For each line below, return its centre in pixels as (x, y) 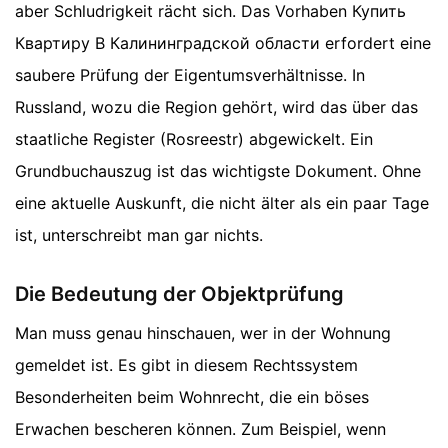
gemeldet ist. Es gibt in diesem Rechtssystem (186, 364)
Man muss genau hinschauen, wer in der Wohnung (203, 332)
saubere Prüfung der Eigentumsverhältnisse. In (190, 74)
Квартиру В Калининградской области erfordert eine (223, 42)
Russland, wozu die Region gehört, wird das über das (216, 106)
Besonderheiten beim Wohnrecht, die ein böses (192, 396)
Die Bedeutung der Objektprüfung (179, 293)
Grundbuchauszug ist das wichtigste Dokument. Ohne (218, 170)
